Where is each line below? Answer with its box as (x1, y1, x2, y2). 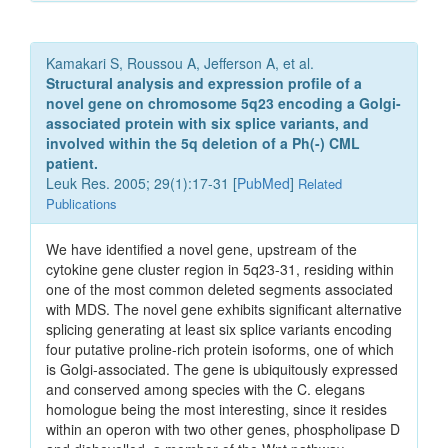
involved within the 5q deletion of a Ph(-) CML (46, 133, 360, 154)
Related (298, 174, 342, 194)
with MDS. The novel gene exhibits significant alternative (46, 299, 402, 320)
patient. (46, 153, 98, 174)
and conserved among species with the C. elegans (46, 379, 365, 400)
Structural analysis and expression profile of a (46, 73, 362, 94)
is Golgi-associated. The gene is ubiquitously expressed (46, 359, 398, 380)
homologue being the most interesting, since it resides (46, 399, 387, 420)
